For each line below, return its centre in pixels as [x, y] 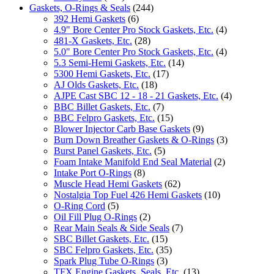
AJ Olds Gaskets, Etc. [96, 84]
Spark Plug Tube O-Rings [104, 261]
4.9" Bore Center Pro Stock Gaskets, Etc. [134, 29]
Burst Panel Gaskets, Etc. [103, 150]
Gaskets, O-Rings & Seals [80, 7]
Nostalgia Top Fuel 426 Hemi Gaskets [128, 194]
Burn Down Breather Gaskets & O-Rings [134, 139]
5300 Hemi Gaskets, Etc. [102, 73]
